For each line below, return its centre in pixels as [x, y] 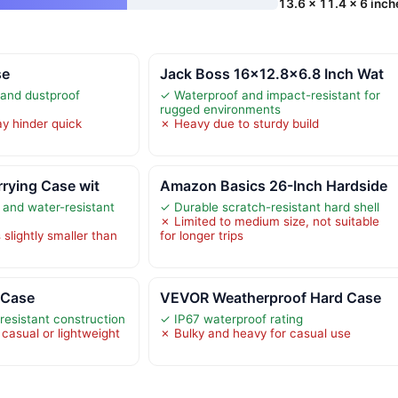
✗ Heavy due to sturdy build [239, 123]
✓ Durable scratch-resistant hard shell [269, 207]
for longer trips [201, 235]
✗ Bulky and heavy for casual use [255, 333]
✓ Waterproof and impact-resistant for [270, 95]
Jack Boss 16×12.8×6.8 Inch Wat [271, 73]
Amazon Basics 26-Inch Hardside [273, 185]
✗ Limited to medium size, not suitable [269, 221]
